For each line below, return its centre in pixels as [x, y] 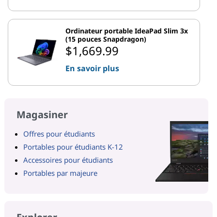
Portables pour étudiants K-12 [73, 147]
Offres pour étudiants [59, 133]
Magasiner [42, 114]
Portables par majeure [60, 173]
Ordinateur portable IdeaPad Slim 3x [127, 31]
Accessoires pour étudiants [68, 160]
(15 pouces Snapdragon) [106, 39]
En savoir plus [92, 68]
